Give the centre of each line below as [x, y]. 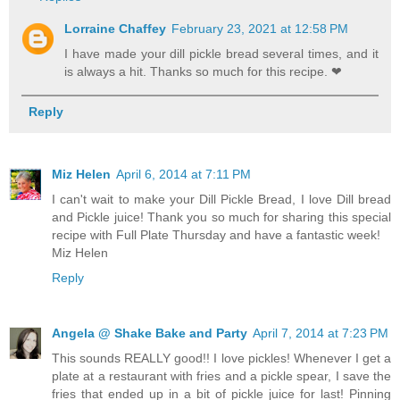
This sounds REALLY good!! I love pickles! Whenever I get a [221, 358]
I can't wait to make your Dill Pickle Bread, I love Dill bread [221, 199]
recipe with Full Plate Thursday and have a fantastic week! [216, 234]
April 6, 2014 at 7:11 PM [183, 174]
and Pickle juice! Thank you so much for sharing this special [221, 217]
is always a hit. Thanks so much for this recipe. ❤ [204, 71]
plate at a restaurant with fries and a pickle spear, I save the [221, 375]
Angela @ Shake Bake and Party [150, 333]
